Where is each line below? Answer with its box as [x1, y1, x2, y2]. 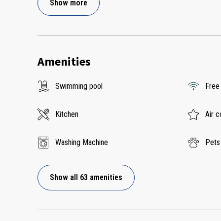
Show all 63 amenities [50, 173, 122, 183]
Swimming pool [55, 81, 103, 91]
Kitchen [55, 110, 78, 119]
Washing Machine [55, 138, 108, 147]
